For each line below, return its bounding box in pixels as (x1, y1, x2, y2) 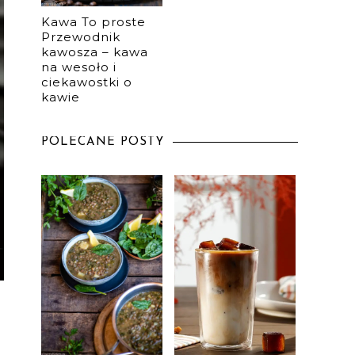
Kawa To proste (41, 13, 146, 29)
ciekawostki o (41, 74, 132, 90)
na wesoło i (41, 59, 116, 74)
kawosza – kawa (41, 44, 148, 59)
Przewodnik (41, 29, 120, 44)
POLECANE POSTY (41, 136, 165, 148)
